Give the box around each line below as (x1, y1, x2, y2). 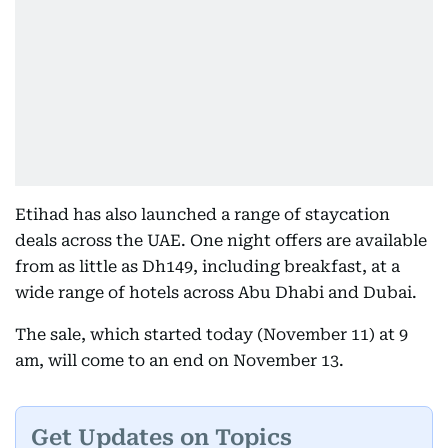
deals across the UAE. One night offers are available (15, 231, 427, 250)
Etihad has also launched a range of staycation (15, 205, 390, 224)
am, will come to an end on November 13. (15, 351, 344, 370)
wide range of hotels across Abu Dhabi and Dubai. (15, 283, 417, 302)
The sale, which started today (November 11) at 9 (15, 325, 408, 344)
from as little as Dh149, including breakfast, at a (15, 257, 400, 276)
